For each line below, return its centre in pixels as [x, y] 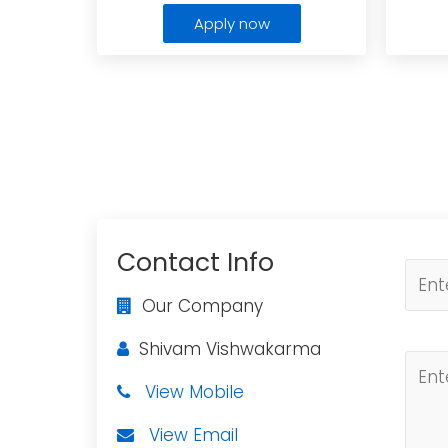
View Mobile [194, 392]
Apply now [231, 23]
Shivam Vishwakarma [225, 349]
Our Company [197, 306]
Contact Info [195, 262]
